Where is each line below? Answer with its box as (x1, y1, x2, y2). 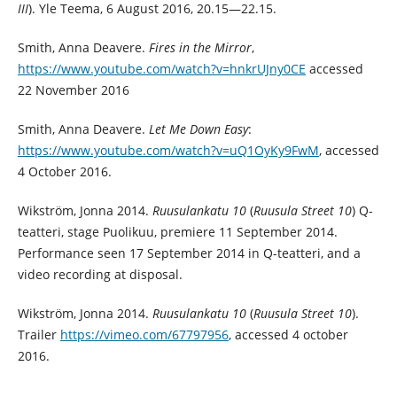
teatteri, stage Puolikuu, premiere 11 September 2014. (17, 222, 338, 240)
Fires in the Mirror (148, 38, 252, 56)
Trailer (17, 325, 60, 343)
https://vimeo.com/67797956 (59, 325, 229, 343)
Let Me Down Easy (148, 120, 248, 137)
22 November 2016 (17, 81, 129, 98)
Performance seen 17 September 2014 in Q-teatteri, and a (17, 244, 361, 261)
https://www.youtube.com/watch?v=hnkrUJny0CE (17, 59, 306, 77)
